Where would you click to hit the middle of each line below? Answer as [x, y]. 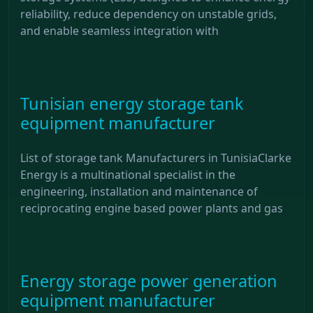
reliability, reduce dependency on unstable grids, [148, 14]
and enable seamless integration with [119, 30]
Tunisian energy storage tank [132, 103]
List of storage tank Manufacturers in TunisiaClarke [156, 158]
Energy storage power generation [149, 281]
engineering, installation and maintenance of [139, 191]
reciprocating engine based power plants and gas [152, 208]
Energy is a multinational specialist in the [128, 174]
